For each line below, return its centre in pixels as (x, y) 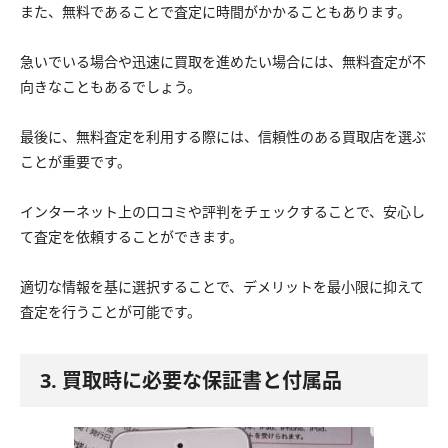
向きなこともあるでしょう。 (110, 86)
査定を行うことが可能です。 (110, 311)
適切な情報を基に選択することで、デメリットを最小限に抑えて (222, 286)
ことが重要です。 (75, 161)
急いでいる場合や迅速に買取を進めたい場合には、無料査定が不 (223, 61)
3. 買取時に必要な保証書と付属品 (191, 380)
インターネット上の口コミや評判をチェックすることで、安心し (222, 211)
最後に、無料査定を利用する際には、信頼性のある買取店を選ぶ (223, 136)
